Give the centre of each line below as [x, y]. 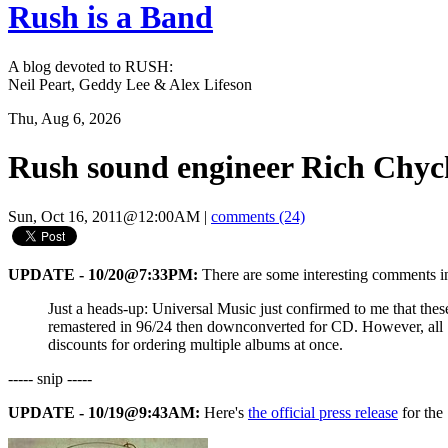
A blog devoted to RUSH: [90, 66]
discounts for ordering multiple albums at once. [195, 344]
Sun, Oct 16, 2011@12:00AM [104, 216]
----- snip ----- [50, 378]
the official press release [323, 412]
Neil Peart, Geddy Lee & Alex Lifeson [130, 84]
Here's [224, 412]
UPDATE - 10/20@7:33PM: [103, 274]
